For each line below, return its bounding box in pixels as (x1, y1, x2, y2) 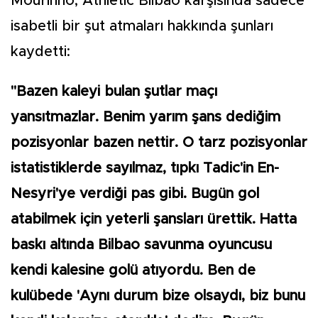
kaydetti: (11, 45, 70, 60)
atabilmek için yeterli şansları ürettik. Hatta (11, 212, 297, 227)
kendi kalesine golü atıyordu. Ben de (11, 263, 256, 278)
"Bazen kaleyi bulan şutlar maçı (11, 84, 217, 99)
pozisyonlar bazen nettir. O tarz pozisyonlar (11, 136, 307, 150)
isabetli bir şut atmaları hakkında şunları (11, 19, 273, 34)
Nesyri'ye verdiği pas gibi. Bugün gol (11, 187, 259, 202)
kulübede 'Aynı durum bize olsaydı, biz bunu (11, 289, 305, 304)
